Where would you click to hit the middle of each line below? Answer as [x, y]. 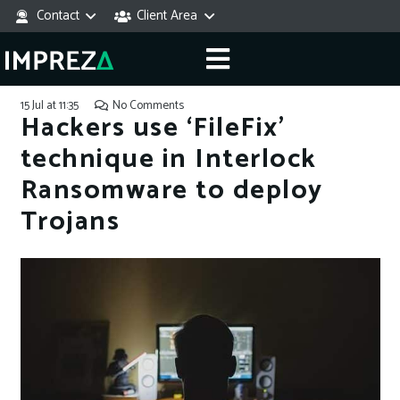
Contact [58, 16]
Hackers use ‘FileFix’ [152, 128]
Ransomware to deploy [171, 191]
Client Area [167, 16]
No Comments [148, 105]
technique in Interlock [168, 159]
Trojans [70, 222]
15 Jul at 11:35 [49, 105]
